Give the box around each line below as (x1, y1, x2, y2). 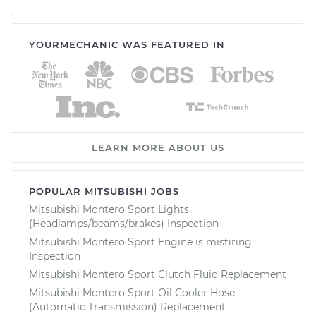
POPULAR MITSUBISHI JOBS (29, 185, 179, 197)
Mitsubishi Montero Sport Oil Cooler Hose (29, 286, 235, 299)
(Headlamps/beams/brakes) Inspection (29, 217, 219, 230)
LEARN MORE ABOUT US (92, 141, 224, 153)
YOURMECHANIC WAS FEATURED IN (29, 38, 225, 50)
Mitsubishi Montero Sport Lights (29, 202, 189, 216)
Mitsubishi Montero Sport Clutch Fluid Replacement (29, 267, 286, 281)
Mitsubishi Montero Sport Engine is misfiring (29, 235, 252, 248)
